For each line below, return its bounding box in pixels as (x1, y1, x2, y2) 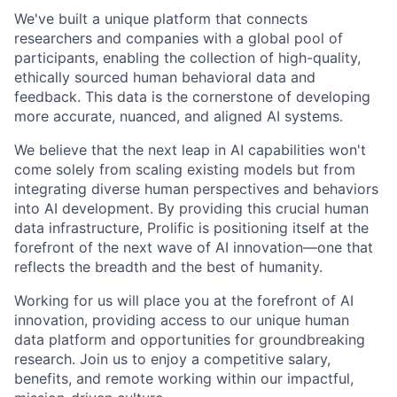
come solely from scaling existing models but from (14, 160, 355, 178)
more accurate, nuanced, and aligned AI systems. (14, 107, 343, 125)
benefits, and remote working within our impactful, (14, 370, 354, 387)
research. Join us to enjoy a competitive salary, (14, 350, 331, 368)
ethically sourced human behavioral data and (14, 68, 315, 86)
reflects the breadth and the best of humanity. (14, 258, 323, 276)
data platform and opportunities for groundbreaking (14, 331, 365, 348)
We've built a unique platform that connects (14, 10, 307, 27)
